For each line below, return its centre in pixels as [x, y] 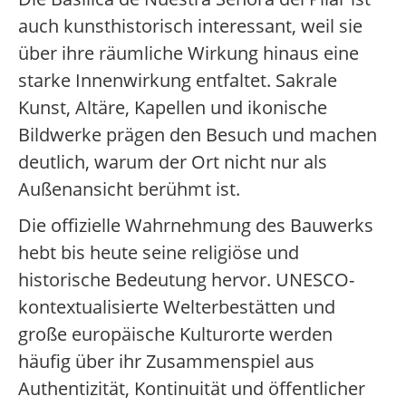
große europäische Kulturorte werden [175, 334]
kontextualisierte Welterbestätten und [177, 307]
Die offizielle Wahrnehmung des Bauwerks [196, 226]
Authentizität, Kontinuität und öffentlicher [192, 389]
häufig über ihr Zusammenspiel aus [166, 362]
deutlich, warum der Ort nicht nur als [173, 162]
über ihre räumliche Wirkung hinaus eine [188, 53]
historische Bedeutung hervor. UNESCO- [186, 280]
